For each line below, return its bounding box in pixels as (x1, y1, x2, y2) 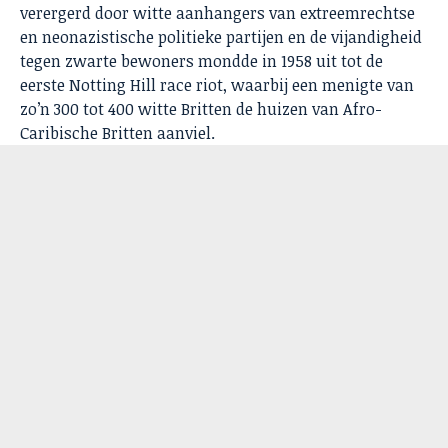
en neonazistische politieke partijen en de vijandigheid (20, 26, 422, 49)
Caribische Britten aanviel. (20, 122, 215, 145)
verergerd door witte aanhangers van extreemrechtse (20, 2, 415, 25)
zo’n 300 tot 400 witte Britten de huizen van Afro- (20, 98, 382, 121)
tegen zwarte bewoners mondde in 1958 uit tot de (20, 50, 383, 73)
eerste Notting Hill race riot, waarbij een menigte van (20, 74, 414, 97)
